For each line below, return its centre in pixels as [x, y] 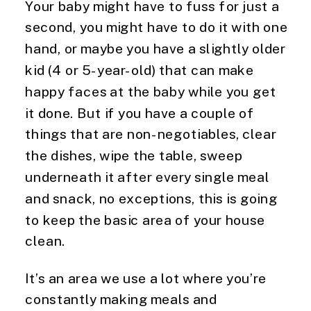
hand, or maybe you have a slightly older [155, 48]
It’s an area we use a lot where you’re [146, 278]
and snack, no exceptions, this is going [151, 198]
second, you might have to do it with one [157, 27]
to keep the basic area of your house [145, 219]
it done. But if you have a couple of [140, 112]
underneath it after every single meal [147, 177]
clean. [45, 241]
